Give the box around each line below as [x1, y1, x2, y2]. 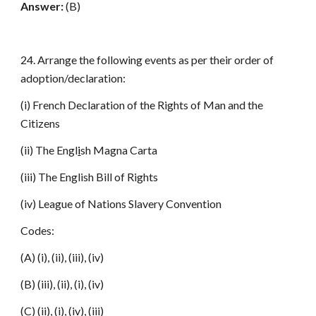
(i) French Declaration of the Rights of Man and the [20, 98, 264, 111]
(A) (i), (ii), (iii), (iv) [20, 250, 104, 264]
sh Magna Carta [80, 143, 158, 157]
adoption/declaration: [20, 71, 126, 85]
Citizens [20, 116, 61, 130]
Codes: [20, 224, 55, 237]
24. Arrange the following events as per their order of [20, 53, 274, 66]
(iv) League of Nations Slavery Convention [20, 197, 222, 210]
